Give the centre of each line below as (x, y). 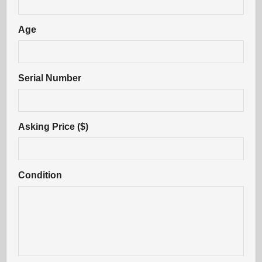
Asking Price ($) (54, 127)
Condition (40, 175)
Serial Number (50, 78)
